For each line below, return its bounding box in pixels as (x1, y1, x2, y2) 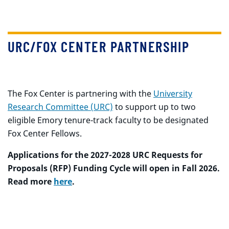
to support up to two (113, 101, 196, 112)
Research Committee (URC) (8, 101, 113, 112)
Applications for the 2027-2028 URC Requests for (8, 149, 202, 161)
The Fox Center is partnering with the (8, 88, 153, 99)
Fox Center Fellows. (8, 128, 84, 139)
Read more (8, 176, 54, 187)
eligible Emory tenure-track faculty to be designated (8, 114, 209, 126)
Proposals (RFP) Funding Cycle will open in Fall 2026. (8, 163, 220, 174)
